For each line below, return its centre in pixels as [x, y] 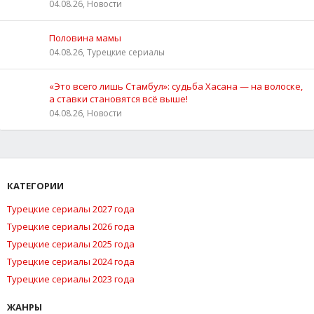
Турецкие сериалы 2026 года [71, 226]
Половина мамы [85, 37]
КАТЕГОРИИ [35, 185]
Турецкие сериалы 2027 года [71, 209]
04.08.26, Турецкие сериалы [107, 52]
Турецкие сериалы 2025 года [71, 244]
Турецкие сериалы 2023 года [71, 279]
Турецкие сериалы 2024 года [71, 261]
